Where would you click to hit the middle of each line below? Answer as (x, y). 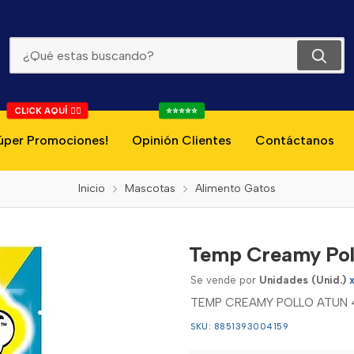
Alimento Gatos (235, 188)
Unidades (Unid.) (303, 280)
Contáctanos (295, 140)
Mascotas (150, 188)
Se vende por (225, 280)
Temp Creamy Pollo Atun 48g (177, 21)
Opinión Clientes (182, 140)
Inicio (92, 188)
